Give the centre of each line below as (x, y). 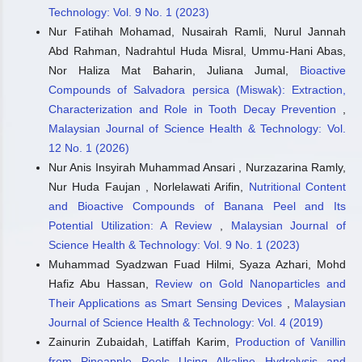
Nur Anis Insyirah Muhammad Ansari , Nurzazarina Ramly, (197, 168)
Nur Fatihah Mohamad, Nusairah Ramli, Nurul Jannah (197, 32)
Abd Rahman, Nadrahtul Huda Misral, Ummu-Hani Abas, (197, 51)
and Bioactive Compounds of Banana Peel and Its (197, 206)
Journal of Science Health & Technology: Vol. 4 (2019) (186, 323)
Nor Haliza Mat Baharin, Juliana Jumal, (174, 71)
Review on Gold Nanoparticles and (251, 284)
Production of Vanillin (290, 342)
